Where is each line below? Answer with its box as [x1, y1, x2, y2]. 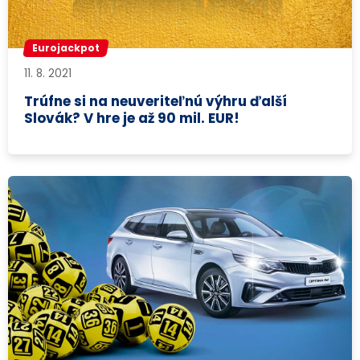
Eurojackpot [32, 41, 100, 55]
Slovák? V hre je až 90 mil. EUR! [24, 108, 240, 128]
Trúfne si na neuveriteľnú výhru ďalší [24, 91, 288, 111]
